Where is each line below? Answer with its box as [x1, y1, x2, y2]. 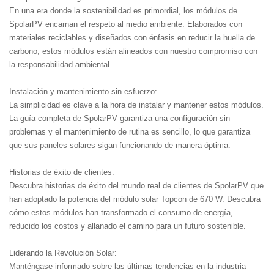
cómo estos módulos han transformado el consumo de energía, [9, 207, 233, 217]
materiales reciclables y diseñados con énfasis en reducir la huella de [9, 32, 255, 42]
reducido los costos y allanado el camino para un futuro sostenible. [9, 221, 246, 231]
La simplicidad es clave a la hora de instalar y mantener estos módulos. [9, 100, 264, 109]
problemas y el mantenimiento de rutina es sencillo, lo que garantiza [9, 127, 250, 136]
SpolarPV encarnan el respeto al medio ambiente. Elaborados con [9, 19, 242, 29]
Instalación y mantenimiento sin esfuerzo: [9, 86, 157, 96]
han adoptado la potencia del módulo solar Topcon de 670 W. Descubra [9, 194, 261, 204]
